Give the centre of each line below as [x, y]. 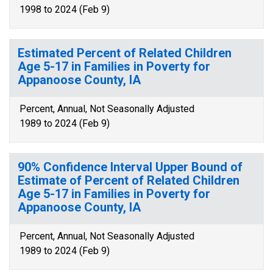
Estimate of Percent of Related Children [129, 180]
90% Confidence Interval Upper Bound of [130, 167]
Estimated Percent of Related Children [125, 53]
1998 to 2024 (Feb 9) [65, 9]
